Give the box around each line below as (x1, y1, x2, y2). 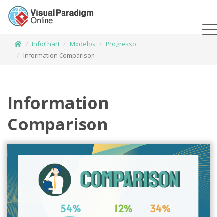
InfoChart (32, 39, 60, 48)
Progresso (106, 39, 136, 48)
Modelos (70, 39, 95, 48)
